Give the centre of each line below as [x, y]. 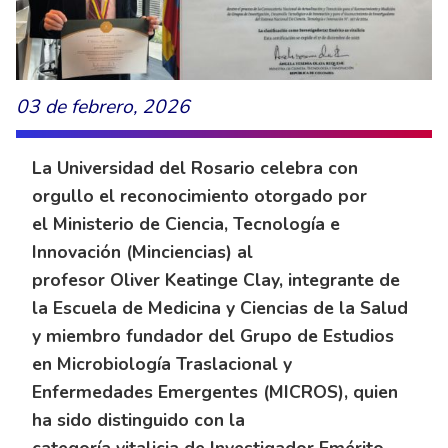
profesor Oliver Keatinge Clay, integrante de [216, 280]
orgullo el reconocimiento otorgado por [199, 196]
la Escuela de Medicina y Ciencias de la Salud [220, 308]
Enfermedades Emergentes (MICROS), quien [215, 392]
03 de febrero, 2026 [103, 107]
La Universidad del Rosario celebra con [195, 168]
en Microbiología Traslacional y [162, 364]
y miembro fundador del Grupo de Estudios [213, 336]
